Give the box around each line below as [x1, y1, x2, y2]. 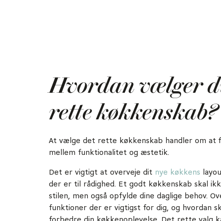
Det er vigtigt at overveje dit [49, 168, 155, 177]
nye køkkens [155, 168, 200, 177]
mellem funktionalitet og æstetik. [49, 148, 169, 157]
